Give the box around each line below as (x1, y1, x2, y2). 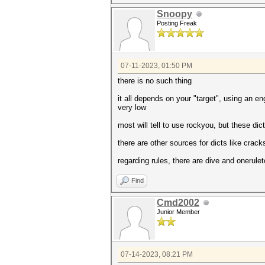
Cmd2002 (157, 198, 199, 208)
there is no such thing (118, 76, 192, 85)
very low (118, 103, 146, 112)
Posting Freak (157, 20, 197, 27)
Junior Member (157, 208, 200, 215)
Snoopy (157, 9, 192, 19)
